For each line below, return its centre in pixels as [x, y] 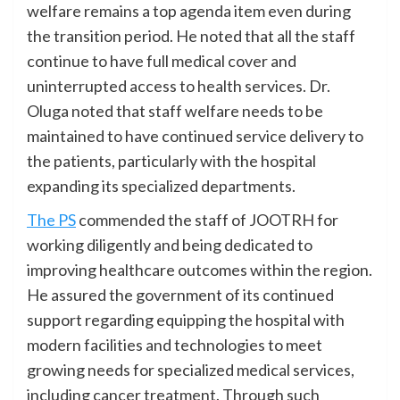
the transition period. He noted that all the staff [191, 35]
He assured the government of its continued [180, 294]
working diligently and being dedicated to [170, 244]
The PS [51, 219]
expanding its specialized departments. [161, 185]
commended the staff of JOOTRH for [207, 219]
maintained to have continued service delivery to [195, 135]
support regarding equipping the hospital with [186, 319]
